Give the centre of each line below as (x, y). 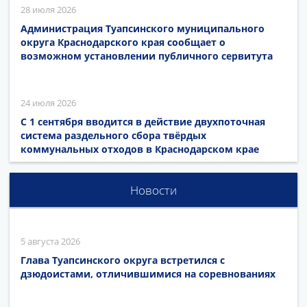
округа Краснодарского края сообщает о (123, 42)
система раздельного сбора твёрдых (113, 135)
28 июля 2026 (48, 9)
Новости (153, 190)
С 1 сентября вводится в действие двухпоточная (143, 121)
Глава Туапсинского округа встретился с (123, 260)
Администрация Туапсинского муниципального (143, 28)
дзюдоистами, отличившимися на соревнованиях (148, 273)
